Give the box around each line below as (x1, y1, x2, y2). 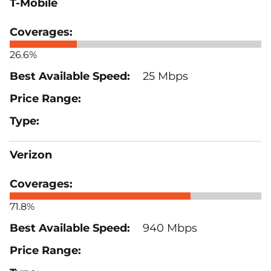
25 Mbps (140, 69, 188, 83)
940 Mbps (140, 221, 197, 235)
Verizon (10, 148, 52, 162)
